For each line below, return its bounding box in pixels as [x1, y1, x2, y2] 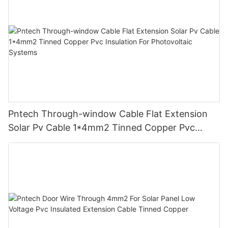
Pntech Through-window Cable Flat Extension [8, 108, 208, 120]
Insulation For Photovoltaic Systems [8, 136, 163, 147]
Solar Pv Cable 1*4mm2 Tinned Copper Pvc [8, 122, 195, 133]
